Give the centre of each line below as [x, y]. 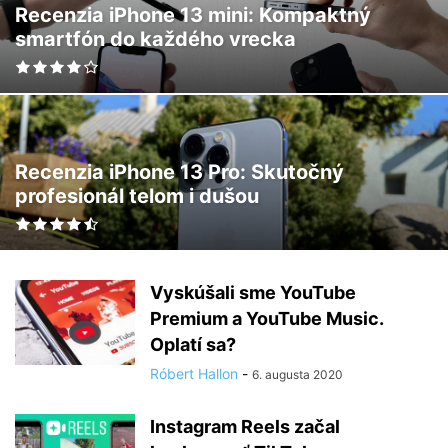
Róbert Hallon [194, 373]
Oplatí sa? [193, 344]
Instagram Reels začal [245, 426]
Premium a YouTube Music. [266, 318]
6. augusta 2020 [297, 374]
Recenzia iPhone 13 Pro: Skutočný [179, 172]
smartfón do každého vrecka [155, 39]
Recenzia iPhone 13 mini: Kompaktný [193, 15]
